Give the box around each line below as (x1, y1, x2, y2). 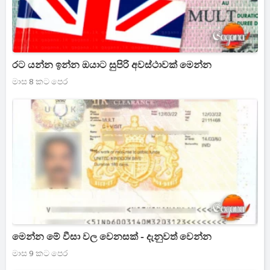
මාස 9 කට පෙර (12, 248, 67, 259)
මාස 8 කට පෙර (12, 77, 67, 87)
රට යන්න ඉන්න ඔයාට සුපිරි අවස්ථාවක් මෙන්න (12, 59, 212, 71)
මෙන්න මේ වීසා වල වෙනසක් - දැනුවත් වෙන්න (12, 231, 212, 243)
